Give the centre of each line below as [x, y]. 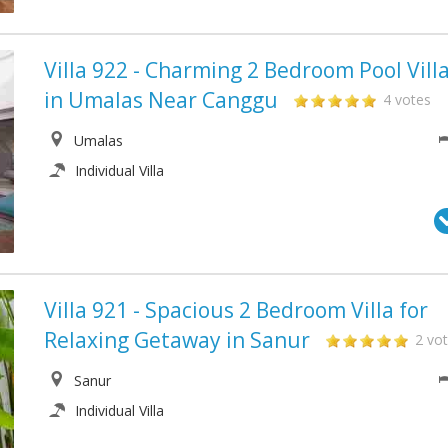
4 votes [407, 100]
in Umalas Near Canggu [161, 100]
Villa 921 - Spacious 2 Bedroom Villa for [236, 309]
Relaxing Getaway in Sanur [177, 339]
